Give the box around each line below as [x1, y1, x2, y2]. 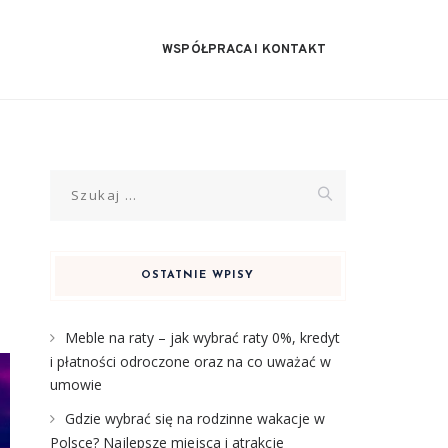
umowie [49, 375, 102, 394]
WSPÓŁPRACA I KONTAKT [162, 42, 326, 58]
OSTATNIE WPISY [141, 270, 255, 281]
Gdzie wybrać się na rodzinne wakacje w [64, 409, 325, 428]
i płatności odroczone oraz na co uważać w [49, 352, 331, 371]
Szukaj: [48, 171, 100, 190]
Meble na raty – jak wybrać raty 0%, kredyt [64, 328, 340, 347]
